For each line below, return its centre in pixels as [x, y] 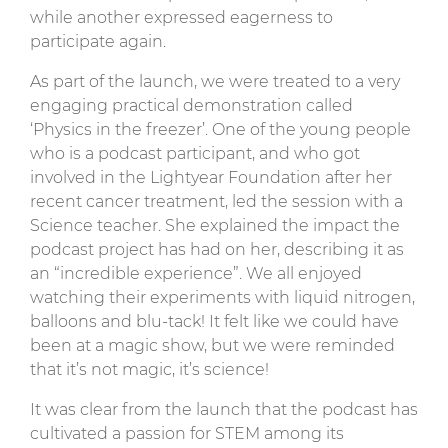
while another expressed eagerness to [181, 17]
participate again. [98, 41]
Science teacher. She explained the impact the [215, 225]
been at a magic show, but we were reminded [212, 345]
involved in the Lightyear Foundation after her [211, 177]
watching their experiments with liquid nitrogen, [222, 297]
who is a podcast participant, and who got [195, 153]
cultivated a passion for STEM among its [187, 433]
